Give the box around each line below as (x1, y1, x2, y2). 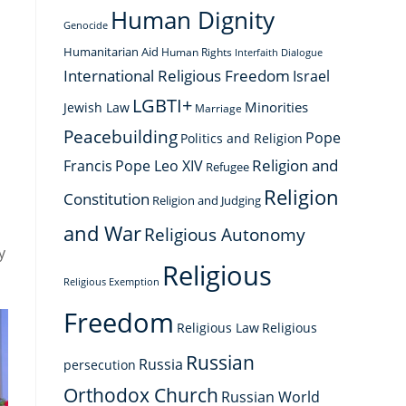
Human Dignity (111, 4, 275, 36)
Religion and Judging (152, 193, 261, 208)
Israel (293, 66, 330, 86)
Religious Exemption (63, 275, 159, 288)
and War (63, 219, 141, 247)
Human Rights (161, 44, 232, 59)
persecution (63, 356, 136, 373)
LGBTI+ (132, 93, 192, 118)
